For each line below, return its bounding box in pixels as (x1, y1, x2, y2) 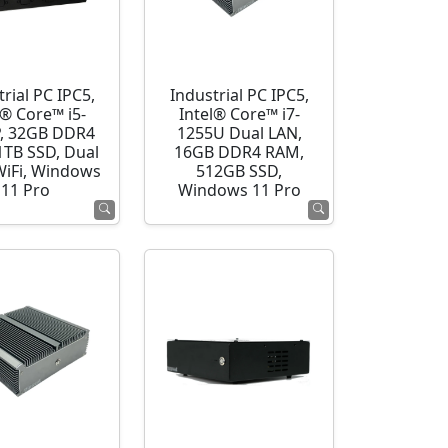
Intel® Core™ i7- (178, 105, 300, 124)
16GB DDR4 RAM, (174, 143, 305, 162)
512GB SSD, (196, 162, 283, 181)
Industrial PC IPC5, (169, 86, 309, 105)
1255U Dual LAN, (176, 124, 302, 143)
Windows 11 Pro (177, 181, 301, 200)
